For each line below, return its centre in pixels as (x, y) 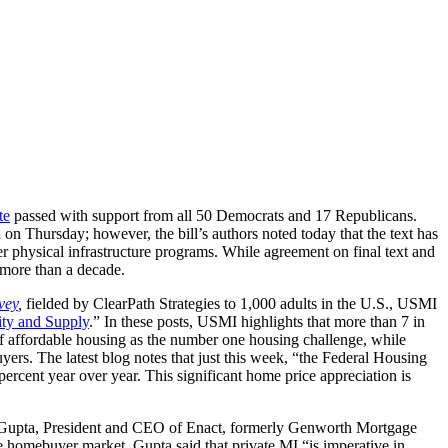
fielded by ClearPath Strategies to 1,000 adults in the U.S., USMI (229, 303)
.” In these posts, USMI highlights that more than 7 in (257, 321)
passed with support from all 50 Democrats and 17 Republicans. (213, 215)
